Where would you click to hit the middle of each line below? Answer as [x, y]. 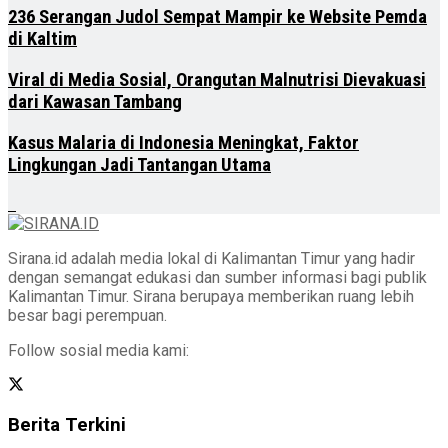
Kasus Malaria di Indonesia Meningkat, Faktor [183, 142]
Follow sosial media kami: [98, 350]
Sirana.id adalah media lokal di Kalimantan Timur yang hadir [211, 258]
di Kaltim [42, 39]
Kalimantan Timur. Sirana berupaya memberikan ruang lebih [211, 296]
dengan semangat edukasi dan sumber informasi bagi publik [217, 277]
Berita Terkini [67, 425]
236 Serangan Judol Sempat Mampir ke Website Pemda [217, 17]
